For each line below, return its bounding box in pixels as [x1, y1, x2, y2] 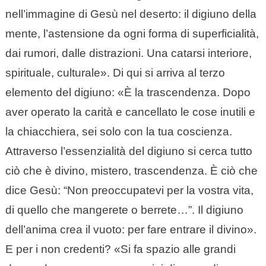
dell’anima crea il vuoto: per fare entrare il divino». [5, 223, 256, 236]
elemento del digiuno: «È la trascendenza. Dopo [5, 86, 251, 99]
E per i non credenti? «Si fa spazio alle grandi [5, 243, 236, 256]
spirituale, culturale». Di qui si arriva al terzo [5, 66, 225, 80]
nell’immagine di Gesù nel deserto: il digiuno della [5, 8, 256, 21]
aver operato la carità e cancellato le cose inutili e [5, 106, 255, 119]
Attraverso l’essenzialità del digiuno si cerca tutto [5, 145, 252, 158]
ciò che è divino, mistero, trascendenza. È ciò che [5, 164, 258, 178]
